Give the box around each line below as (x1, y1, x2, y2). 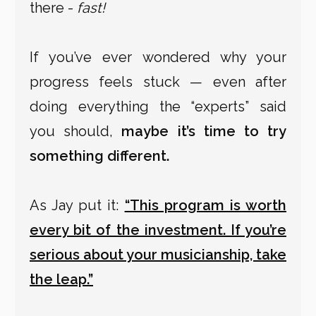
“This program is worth (124, 197, 287, 214)
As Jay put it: (30, 197, 125, 214)
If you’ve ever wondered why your (30, 49, 286, 66)
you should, (30, 123, 122, 140)
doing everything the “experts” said (30, 98, 286, 116)
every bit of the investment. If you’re (30, 221, 286, 239)
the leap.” (30, 271, 93, 288)
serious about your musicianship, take (30, 246, 286, 264)
